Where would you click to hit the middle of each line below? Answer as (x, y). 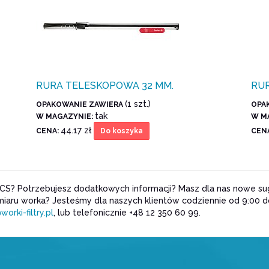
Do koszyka (121, 131)
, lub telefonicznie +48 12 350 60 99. (127, 213)
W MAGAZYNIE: (65, 117)
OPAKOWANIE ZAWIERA (80, 105)
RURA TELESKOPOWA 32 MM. (104, 86)
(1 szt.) (138, 104)
